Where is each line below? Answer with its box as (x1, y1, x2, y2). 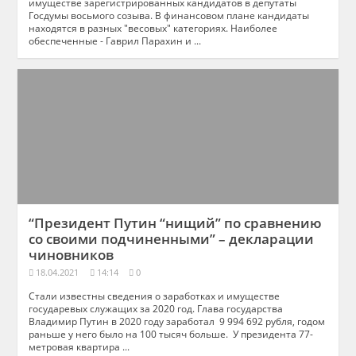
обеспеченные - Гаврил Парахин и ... (29, 33, 202, 47)
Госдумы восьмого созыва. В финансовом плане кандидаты (29, 8, 310, 21)
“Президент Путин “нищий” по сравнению (29, 213, 323, 232)
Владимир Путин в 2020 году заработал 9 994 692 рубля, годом (29, 314, 326, 327)
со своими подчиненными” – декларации (29, 229, 315, 248)
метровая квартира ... (29, 339, 130, 353)
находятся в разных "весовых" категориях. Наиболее (29, 21, 278, 34)
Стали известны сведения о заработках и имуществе (29, 288, 281, 302)
